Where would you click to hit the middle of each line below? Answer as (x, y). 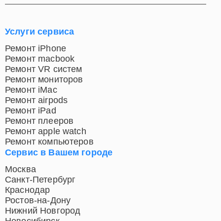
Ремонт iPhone (36, 48)
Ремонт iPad (31, 110)
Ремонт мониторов (44, 79)
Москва (20, 169)
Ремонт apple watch (46, 131)
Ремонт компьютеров (49, 142)
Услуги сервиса (40, 32)
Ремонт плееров (39, 121)
